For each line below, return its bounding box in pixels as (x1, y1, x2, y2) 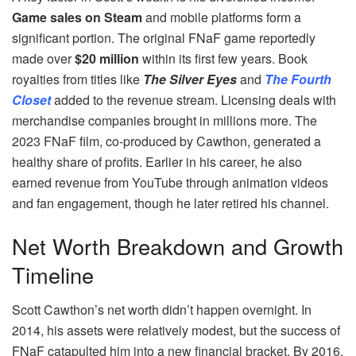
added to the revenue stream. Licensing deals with (54, 91, 336, 110)
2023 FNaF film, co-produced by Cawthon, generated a (12, 132, 321, 151)
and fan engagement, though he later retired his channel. (12, 194, 329, 213)
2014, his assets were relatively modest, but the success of (12, 321, 340, 340)
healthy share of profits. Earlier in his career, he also (12, 153, 302, 172)
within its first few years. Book (139, 49, 308, 68)
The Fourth (265, 70, 331, 89)
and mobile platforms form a (142, 8, 301, 27)
